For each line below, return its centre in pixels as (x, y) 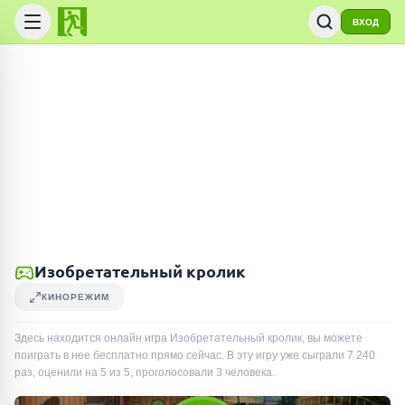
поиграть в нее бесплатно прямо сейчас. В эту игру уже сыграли (181, 355)
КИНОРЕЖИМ (75, 297)
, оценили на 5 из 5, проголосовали (124, 372)
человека (249, 372)
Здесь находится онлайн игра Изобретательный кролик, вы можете (188, 338)
